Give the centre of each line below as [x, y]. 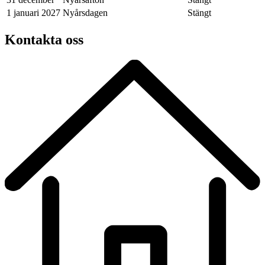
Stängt [199, 12]
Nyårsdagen [85, 12]
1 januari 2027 [33, 12]
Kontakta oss [44, 39]
